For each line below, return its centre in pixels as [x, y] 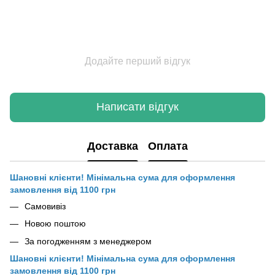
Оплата [168, 146]
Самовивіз [45, 206]
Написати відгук [137, 107]
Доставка [113, 146]
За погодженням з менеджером [88, 241]
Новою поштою [55, 224]
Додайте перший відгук [137, 61]
